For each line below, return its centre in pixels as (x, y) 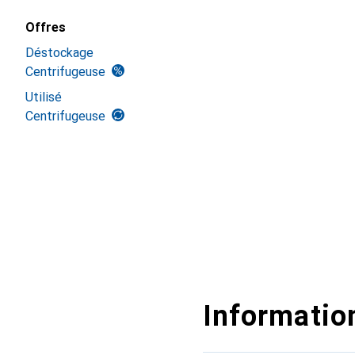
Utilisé (44, 97)
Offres (46, 27)
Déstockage (59, 53)
